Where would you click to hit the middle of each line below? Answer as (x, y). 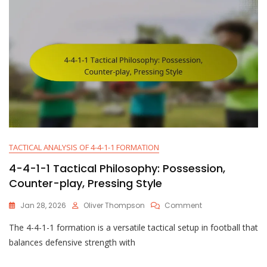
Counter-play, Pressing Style (86, 184)
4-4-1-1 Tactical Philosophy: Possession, (117, 169)
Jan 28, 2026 (43, 206)
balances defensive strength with (72, 243)
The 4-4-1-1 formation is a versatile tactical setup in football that (133, 228)
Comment (183, 206)
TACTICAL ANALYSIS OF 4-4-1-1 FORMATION (84, 148)
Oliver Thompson (114, 206)
